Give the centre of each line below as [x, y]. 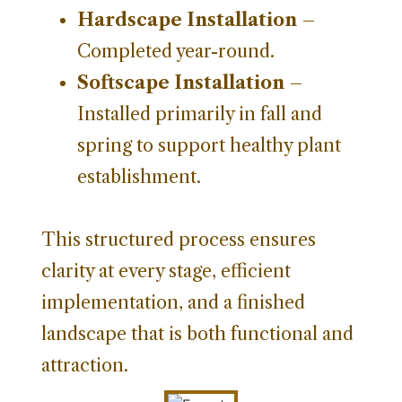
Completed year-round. [176, 51]
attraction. [85, 365]
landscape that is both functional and [197, 333]
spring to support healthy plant [209, 145]
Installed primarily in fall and [200, 114]
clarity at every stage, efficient [166, 271]
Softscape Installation [181, 82]
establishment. [139, 176]
